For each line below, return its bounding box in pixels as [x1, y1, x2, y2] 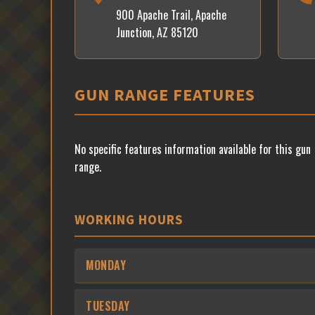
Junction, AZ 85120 [116, 24, 198, 41]
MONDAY [86, 257, 126, 274]
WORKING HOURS [75, 212, 183, 228]
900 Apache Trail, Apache [116, 6, 226, 23]
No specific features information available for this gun [75, 141, 311, 157]
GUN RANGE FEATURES [75, 84, 255, 105]
